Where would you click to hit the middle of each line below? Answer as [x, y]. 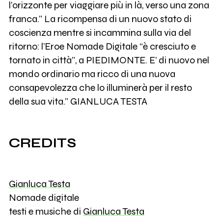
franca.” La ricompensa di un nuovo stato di [100, 19]
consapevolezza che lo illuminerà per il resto [100, 88]
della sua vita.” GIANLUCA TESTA [78, 102]
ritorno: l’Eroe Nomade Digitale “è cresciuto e [102, 47]
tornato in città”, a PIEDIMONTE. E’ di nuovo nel [109, 60]
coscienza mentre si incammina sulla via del [100, 33]
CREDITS [42, 143]
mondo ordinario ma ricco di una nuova [92, 74]
